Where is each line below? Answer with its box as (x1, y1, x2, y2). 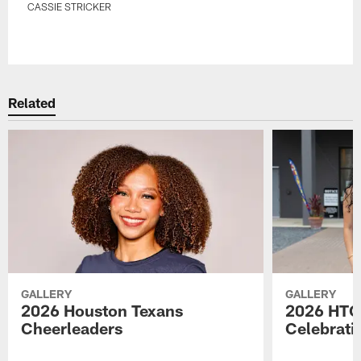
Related (8, 94, 56, 111)
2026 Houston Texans (21, 300, 184, 320)
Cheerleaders (21, 317, 123, 338)
